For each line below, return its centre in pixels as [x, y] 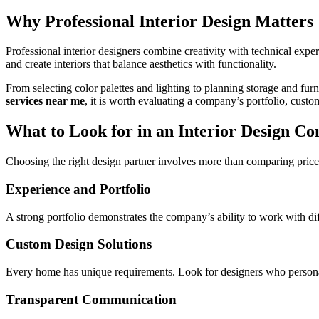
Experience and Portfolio [78, 189]
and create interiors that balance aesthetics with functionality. [141, 64]
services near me [45, 101]
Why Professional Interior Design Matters [159, 21]
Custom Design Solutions [79, 244]
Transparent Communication [91, 299]
